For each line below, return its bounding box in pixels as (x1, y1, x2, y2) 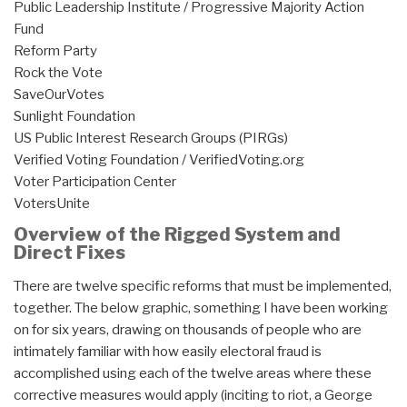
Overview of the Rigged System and (14, 223, 341, 246)
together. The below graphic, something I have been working (14, 300, 388, 317)
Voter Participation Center (14, 174, 176, 191)
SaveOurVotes (14, 86, 104, 104)
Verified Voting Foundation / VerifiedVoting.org (14, 152, 304, 169)
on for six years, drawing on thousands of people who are (14, 322, 362, 339)
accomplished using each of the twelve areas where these (14, 365, 372, 382)
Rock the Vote (14, 65, 103, 82)
